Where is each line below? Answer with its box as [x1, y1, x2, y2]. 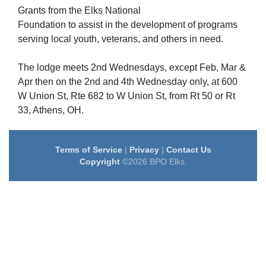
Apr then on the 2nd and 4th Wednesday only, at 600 [18, 77, 237, 87]
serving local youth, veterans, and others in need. [18, 34, 223, 44]
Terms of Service [55, 145, 122, 154]
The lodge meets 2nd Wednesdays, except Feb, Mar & [18, 62, 246, 72]
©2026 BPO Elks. [119, 157, 187, 166]
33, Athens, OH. [18, 105, 84, 115]
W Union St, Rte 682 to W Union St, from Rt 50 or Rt [18, 91, 235, 101]
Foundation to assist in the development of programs [18, 20, 237, 30]
